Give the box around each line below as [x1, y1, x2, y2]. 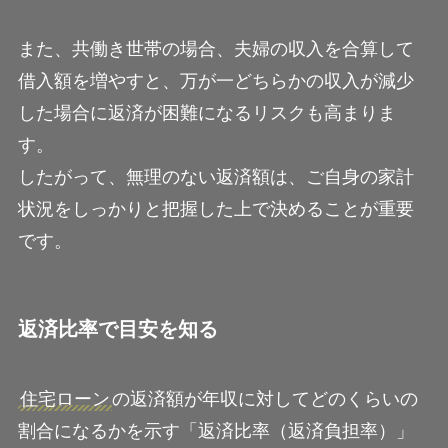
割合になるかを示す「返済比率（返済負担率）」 [17, 420, 414, 441]
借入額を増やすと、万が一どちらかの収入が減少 [17, 71, 414, 92]
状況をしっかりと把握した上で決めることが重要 [17, 199, 414, 220]
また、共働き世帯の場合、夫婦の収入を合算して [17, 39, 414, 60]
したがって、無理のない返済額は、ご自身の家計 [17, 167, 414, 188]
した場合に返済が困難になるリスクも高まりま [17, 103, 396, 124]
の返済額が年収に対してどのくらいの [111, 388, 418, 409]
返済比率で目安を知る [17, 318, 218, 341]
